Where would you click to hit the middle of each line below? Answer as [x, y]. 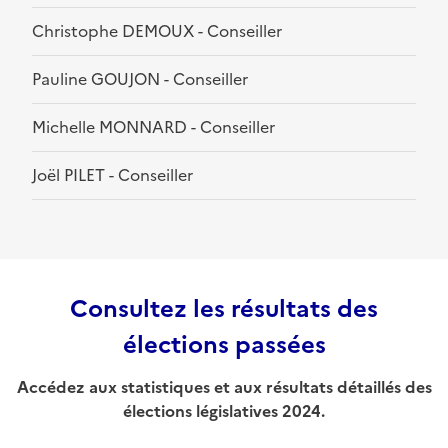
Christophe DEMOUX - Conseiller [157, 31]
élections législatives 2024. [224, 411]
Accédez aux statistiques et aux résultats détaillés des [224, 387]
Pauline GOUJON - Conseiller [140, 79]
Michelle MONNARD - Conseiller [153, 127]
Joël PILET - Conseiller [112, 175]
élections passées [224, 345]
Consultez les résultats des [224, 309]
